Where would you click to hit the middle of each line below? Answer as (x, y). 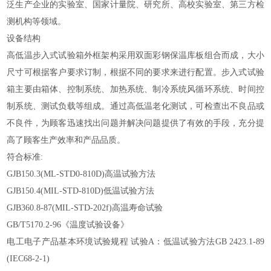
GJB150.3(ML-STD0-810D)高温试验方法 (81, 174)
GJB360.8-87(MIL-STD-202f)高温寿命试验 (85, 208)
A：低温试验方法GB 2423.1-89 (206, 242)
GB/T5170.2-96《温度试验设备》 (68, 225)
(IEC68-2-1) (28, 259)
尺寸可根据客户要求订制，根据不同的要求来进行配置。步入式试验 (135, 72)
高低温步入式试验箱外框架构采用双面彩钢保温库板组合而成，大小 (135, 55)
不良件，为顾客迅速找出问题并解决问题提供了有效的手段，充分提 (135, 123)
